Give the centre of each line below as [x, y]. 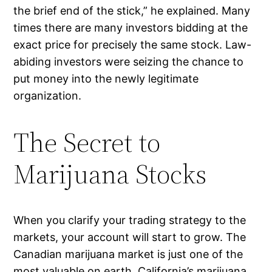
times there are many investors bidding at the [131, 28]
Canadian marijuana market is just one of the [128, 254]
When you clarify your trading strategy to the [130, 220]
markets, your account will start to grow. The [130, 237]
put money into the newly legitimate [106, 79]
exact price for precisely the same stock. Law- [133, 45]
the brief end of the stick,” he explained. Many [132, 11]
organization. [48, 96]
